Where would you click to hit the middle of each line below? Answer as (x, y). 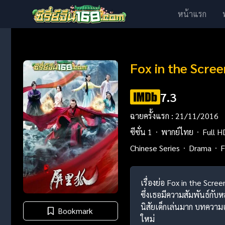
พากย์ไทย (177, 132)
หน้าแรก (192, 14)
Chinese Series (155, 148)
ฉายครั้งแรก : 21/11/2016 (174, 116)
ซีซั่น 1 (141, 132)
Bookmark (76, 211)
